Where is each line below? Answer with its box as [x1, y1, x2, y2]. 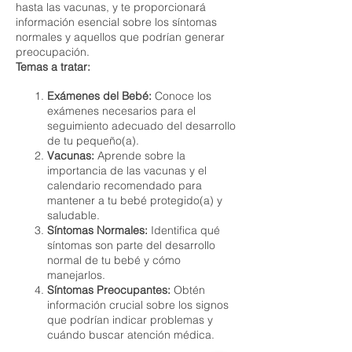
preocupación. [16, 45, 90, 59]
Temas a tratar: [16, 60, 90, 74]
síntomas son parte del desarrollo [47, 238, 215, 252]
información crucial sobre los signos [47, 298, 229, 312]
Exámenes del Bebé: [47, 89, 152, 103]
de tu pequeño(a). [47, 134, 139, 148]
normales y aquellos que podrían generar [16, 30, 225, 44]
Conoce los [152, 89, 211, 103]
